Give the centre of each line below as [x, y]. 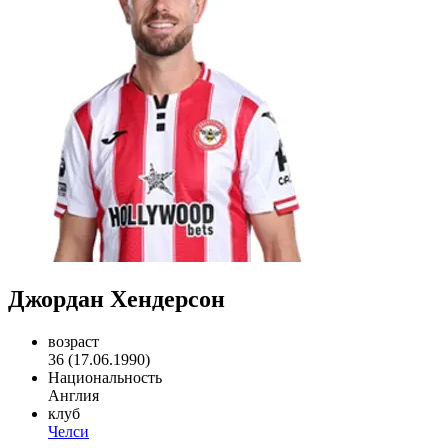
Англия [73, 395]
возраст [73, 341]
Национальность [105, 377]
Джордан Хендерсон [116, 298]
